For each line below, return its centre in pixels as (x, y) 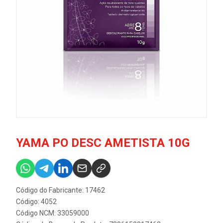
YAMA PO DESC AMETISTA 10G (103, 143)
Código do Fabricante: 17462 (60, 190)
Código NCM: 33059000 (53, 213)
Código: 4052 (36, 202)
